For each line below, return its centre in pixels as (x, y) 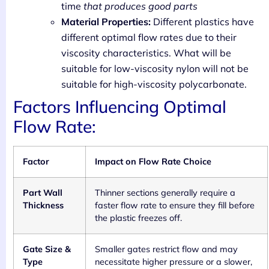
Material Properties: (106, 22)
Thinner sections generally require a (165, 193)
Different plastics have (202, 22)
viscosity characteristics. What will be (146, 53)
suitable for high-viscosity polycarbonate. (154, 84)
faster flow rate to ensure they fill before (175, 206)
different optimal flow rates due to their (149, 38)
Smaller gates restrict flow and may (166, 249)
